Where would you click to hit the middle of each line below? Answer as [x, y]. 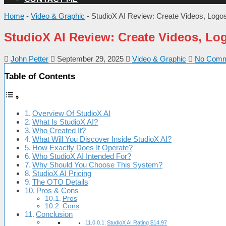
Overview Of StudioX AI [71, 113]
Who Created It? [59, 130]
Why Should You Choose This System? [97, 164]
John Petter [30, 59]
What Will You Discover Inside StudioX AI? [102, 139]
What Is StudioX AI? [65, 122]
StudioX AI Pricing [62, 173]
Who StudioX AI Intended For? [82, 156]
